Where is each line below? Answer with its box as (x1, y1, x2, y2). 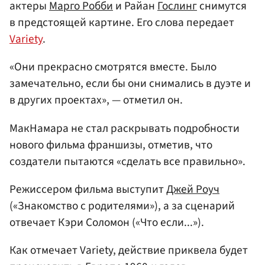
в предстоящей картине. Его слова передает (9, 14, 234, 31)
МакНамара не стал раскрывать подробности (9, 119, 240, 137)
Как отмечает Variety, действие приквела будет (9, 241, 248, 258)
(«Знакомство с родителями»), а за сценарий (9, 197, 235, 214)
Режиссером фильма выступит (9, 180, 166, 198)
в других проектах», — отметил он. (9, 92, 183, 109)
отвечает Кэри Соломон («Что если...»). (9, 214, 204, 231)
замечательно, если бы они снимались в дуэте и (9, 75, 251, 92)
